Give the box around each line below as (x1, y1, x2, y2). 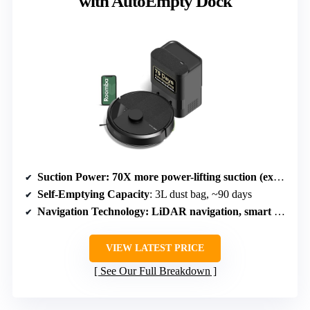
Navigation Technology (37, 206, 145, 218)
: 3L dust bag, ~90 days (149, 188, 252, 201)
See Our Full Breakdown (100, 265, 210, 277)
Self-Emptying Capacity (37, 188, 149, 201)
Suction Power (37, 171, 106, 183)
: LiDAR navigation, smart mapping (145, 206, 274, 218)
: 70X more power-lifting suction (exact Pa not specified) (106, 171, 273, 183)
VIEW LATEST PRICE (106, 243, 204, 254)
